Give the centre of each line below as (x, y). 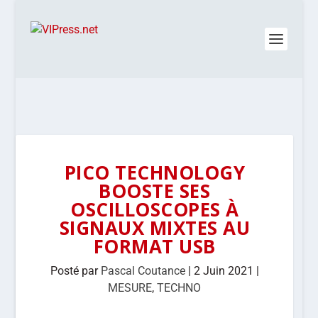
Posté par (75, 271)
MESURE (130, 288)
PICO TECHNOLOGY (155, 172)
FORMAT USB (154, 246)
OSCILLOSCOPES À (155, 209)
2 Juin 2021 (223, 271)
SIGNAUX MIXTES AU (155, 228)
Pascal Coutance (143, 271)
